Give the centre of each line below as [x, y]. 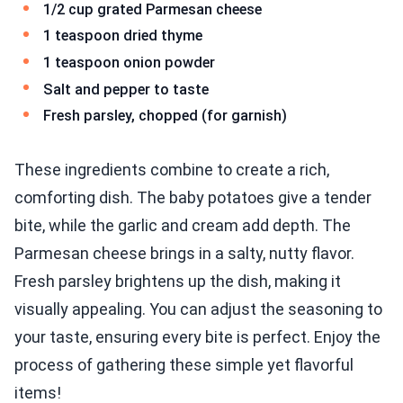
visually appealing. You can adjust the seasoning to [198, 309]
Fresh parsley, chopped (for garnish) [165, 116]
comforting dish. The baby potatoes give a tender [193, 197]
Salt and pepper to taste [126, 89]
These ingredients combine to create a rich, [172, 169]
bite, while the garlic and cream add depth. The [183, 225]
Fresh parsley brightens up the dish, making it [178, 281]
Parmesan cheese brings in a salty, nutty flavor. [184, 253]
